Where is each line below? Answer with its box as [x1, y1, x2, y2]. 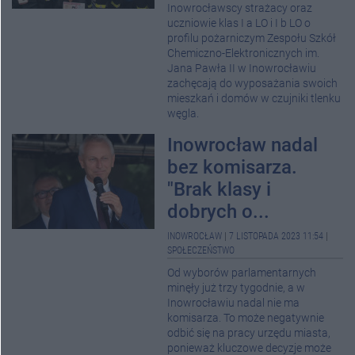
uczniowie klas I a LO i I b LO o [167, 17, 311, 30]
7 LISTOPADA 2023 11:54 [229, 231, 323, 242]
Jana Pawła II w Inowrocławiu [167, 62, 316, 75]
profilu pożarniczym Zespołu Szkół [167, 32, 336, 45]
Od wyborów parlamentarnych [167, 266, 316, 280]
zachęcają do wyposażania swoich [167, 77, 338, 90]
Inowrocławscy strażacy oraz [167, 2, 312, 15]
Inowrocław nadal [167, 134, 318, 156]
